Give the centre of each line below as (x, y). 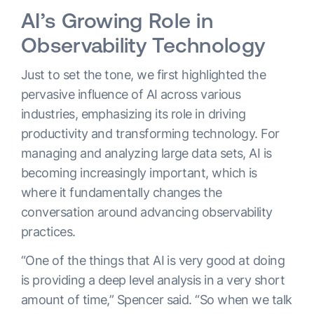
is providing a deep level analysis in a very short (153, 280)
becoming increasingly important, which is (139, 173)
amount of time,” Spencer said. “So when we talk (157, 300)
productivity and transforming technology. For (150, 134)
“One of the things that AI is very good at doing (153, 261)
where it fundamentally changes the (122, 193)
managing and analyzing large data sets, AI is (146, 153)
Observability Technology (143, 45)
